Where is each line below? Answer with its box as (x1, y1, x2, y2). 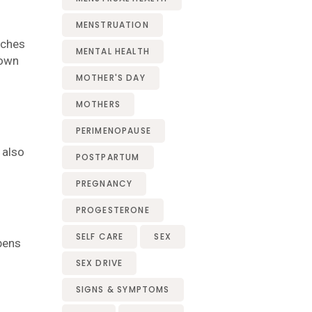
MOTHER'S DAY (75, 72, 146, 84)
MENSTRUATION (75, 19, 149, 31)
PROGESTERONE (75, 204, 150, 216)
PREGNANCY (75, 178, 133, 189)
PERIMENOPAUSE (75, 125, 152, 136)
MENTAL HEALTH (75, 45, 150, 57)
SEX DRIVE (75, 257, 123, 269)
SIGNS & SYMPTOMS (75, 283, 170, 295)
